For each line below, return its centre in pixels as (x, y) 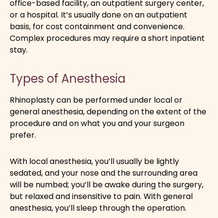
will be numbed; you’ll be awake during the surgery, (107, 184)
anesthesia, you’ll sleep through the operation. (98, 208)
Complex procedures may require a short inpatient (107, 38)
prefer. (23, 135)
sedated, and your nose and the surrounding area (104, 173)
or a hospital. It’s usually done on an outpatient (99, 15)
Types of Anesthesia (68, 78)
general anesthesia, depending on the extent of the (108, 111)
